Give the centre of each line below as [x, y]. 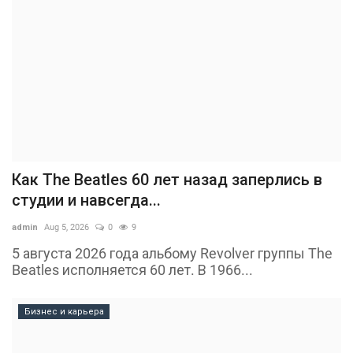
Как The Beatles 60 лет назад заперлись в [167, 179]
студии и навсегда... [86, 200]
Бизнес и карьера [64, 311]
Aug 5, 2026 [67, 227]
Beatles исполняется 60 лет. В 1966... [132, 269]
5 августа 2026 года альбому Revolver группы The [172, 253]
